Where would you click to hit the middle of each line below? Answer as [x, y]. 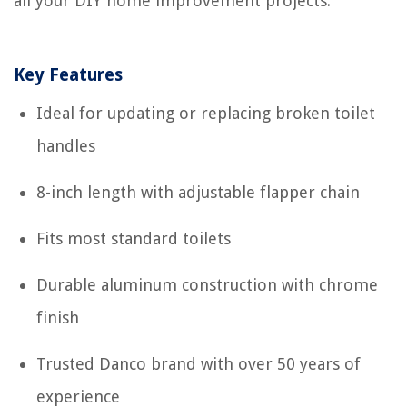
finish [58, 317]
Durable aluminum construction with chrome [207, 284]
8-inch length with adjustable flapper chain [198, 192]
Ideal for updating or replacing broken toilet [206, 113]
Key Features [68, 74]
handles [66, 145]
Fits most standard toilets [134, 238]
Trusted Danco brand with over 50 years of [199, 363]
